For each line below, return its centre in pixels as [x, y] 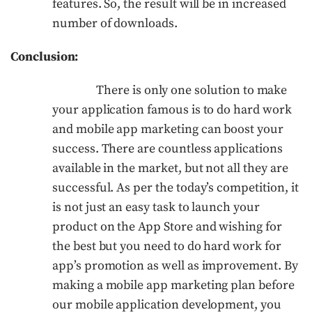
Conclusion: [45, 56]
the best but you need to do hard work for [167, 246]
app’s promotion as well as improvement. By [175, 265]
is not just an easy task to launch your [156, 207]
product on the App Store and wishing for [167, 226]
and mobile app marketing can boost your [168, 129]
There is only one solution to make [192, 90]
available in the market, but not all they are [170, 168]
